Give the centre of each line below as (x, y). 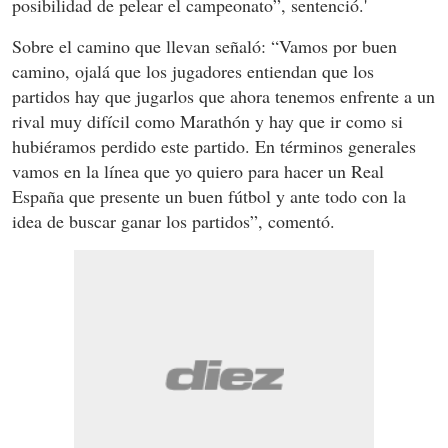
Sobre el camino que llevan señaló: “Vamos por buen (204, 46)
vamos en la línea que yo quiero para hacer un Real (198, 171)
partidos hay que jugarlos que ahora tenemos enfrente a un (223, 96)
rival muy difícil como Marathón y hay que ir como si (207, 121)
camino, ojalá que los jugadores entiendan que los (193, 71)
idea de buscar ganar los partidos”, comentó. (173, 221)
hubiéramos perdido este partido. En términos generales (214, 146)
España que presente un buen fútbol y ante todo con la (209, 196)
